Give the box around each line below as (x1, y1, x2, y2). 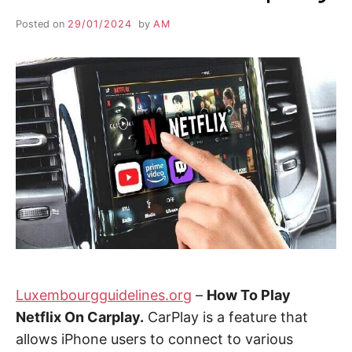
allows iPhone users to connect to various (16, 331, 293, 348)
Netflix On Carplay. (16, 309, 144, 326)
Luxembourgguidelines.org (16, 287, 192, 304)
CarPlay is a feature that (144, 309, 308, 326)
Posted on (16, 17, 68, 30)
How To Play (207, 287, 291, 304)
